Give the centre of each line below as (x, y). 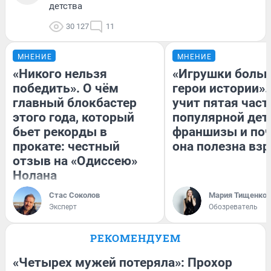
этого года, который (73, 118)
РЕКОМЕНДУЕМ (135, 238)
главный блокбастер (75, 103)
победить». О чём (66, 89)
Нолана (35, 176)
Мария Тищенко (238, 195)
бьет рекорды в (60, 132)
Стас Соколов (74, 195)
